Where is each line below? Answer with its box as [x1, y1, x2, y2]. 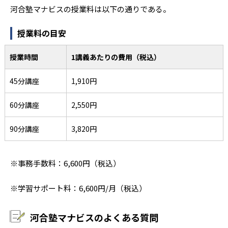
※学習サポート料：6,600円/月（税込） [10, 182, 147, 193]
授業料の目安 [17, 26, 66, 39]
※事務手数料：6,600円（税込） [10, 157, 121, 168]
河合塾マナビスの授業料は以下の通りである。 [10, 3, 170, 14]
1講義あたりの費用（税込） [71, 51, 161, 62]
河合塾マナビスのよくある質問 [30, 210, 158, 224]
